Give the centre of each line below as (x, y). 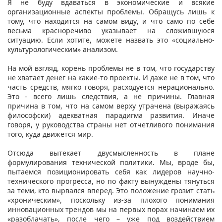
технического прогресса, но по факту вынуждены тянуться (111, 181)
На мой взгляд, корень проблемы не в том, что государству (111, 68)
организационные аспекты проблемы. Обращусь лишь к (111, 11)
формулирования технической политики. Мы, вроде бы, (111, 162)
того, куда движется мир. (51, 134)
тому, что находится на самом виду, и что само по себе (111, 21)
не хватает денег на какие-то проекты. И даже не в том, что (111, 77)
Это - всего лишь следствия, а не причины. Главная (111, 96)
